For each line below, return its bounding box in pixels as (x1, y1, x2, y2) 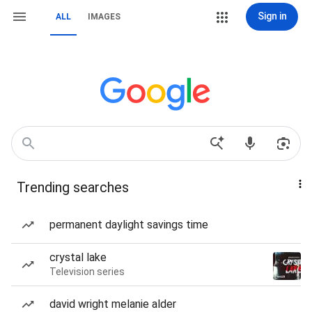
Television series (49, 266, 125, 277)
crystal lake (49, 251, 107, 264)
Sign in (257, 10, 287, 22)
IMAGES (88, 12, 120, 22)
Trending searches (17, 179, 129, 196)
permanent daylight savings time (49, 218, 208, 231)
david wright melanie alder (49, 297, 176, 311)
